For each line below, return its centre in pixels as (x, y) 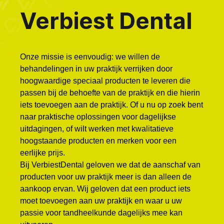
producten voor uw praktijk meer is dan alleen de (106, 177)
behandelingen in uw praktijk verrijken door (96, 69)
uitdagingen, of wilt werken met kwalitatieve (97, 129)
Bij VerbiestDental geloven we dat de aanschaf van (110, 165)
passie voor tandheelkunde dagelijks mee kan (101, 213)
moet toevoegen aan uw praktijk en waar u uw (101, 201)
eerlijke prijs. (42, 153)
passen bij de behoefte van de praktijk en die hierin (110, 93)
